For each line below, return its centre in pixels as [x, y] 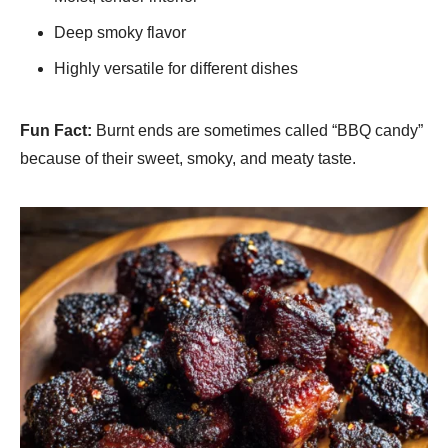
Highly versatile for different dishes [176, 68]
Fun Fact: [56, 130]
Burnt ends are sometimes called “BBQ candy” [257, 130]
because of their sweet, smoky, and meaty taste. [188, 158]
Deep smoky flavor [120, 32]
